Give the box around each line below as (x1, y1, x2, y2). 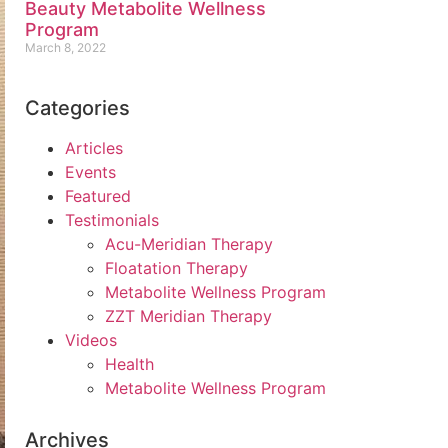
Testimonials (65, 210, 159, 231)
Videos (65, 330, 117, 351)
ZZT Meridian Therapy (105, 306, 272, 327)
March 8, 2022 (25, 40, 106, 56)
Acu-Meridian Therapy (105, 234, 273, 255)
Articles (65, 138, 123, 159)
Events (65, 162, 116, 183)
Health (105, 354, 154, 375)
